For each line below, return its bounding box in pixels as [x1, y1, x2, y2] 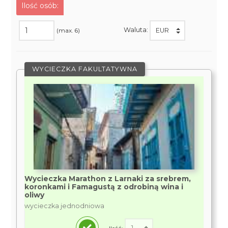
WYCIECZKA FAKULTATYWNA [32, 65, 138, 73]
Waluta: [123, 26, 150, 34]
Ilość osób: [21, 1, 59, 10]
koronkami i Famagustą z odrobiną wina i [24, 182, 184, 191]
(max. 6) [56, 26, 80, 34]
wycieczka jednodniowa [24, 202, 105, 210]
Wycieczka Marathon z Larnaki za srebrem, [24, 174, 191, 183]
